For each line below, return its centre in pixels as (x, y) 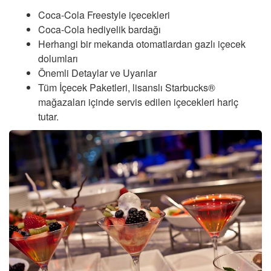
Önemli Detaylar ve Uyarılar (97, 73)
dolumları (58, 59)
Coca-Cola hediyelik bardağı (100, 30)
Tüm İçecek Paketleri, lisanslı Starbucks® (127, 88)
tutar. (48, 117)
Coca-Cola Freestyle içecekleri (104, 15)
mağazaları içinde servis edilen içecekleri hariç (138, 102)
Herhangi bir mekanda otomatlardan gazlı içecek (142, 44)
